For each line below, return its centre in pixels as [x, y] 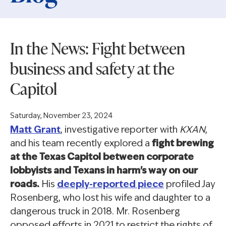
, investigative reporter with [120, 131]
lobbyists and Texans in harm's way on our [104, 172]
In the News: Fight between [98, 48]
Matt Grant [35, 131]
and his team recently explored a [81, 144]
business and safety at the [92, 69]
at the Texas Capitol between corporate [102, 158]
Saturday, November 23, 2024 [61, 117]
